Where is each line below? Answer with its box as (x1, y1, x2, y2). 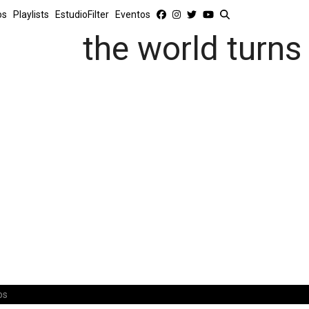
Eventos (115, 9, 150, 20)
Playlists (13, 9, 49, 20)
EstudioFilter (55, 9, 109, 20)
